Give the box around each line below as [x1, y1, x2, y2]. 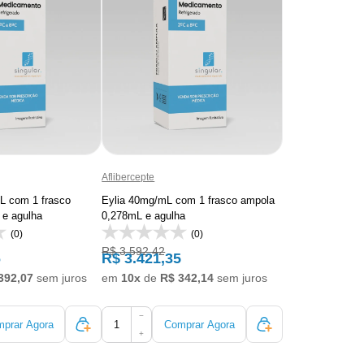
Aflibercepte [102, 171, 155, 183]
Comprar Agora [163, 318, 235, 331]
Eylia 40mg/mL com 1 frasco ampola [102, 194, 275, 207]
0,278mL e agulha [102, 210, 186, 223]
